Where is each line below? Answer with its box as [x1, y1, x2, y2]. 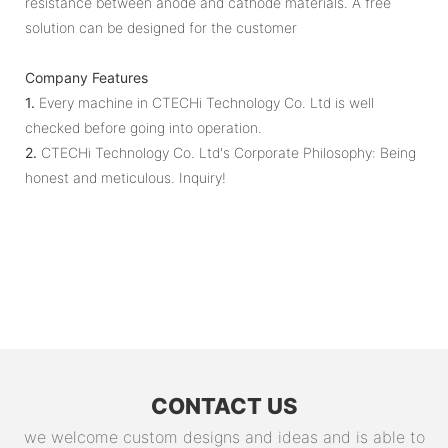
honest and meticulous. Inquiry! [25, 168, 226, 186]
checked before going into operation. [25, 118, 262, 136]
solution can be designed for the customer [25, 18, 297, 36]
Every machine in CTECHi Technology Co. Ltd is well [35, 93, 374, 111]
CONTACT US [150, 393, 298, 420]
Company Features [25, 68, 148, 86]
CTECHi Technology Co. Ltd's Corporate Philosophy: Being [37, 143, 416, 161]
